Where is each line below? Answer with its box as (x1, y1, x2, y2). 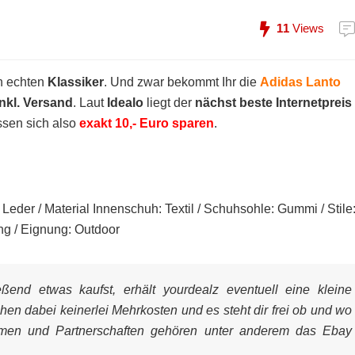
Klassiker (48, 75, 104, 89)
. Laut (73, 96, 107, 109)
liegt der (143, 96, 195, 109)
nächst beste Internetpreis (195, 96, 352, 109)
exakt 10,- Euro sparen (79, 116, 214, 130)
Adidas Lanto (260, 75, 341, 89)
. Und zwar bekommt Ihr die (104, 75, 260, 89)
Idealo (107, 96, 143, 109)
